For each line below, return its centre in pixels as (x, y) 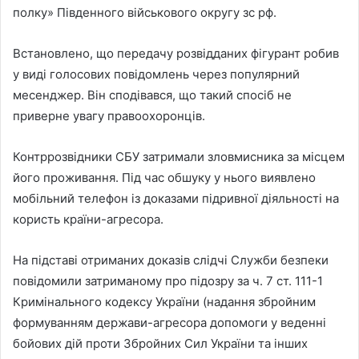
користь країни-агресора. (88, 219)
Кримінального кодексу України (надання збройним (164, 301)
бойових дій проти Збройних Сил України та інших (160, 343)
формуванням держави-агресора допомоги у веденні (169, 322)
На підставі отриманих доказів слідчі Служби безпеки (171, 260)
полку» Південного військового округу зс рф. (145, 12)
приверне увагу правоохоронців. (109, 115)
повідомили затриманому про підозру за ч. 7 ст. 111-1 (168, 280)
